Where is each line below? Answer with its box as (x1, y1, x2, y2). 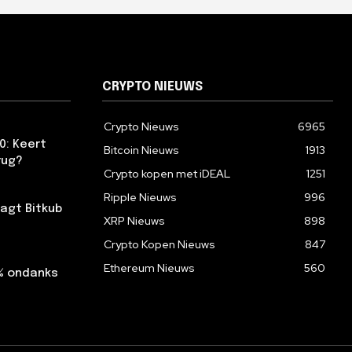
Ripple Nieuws (104, 189, 177, 204)
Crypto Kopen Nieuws (104, 236, 215, 251)
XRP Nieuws (104, 213, 165, 228)
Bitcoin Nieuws (104, 142, 179, 157)
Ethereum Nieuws (104, 260, 195, 275)
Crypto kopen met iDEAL (104, 166, 230, 181)
